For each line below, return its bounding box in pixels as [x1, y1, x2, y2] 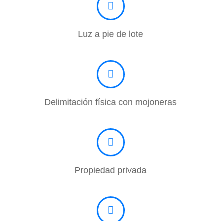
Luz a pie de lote [78, 29, 143, 39]
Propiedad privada [74, 165, 147, 176]
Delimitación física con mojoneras [44, 97, 177, 108]
